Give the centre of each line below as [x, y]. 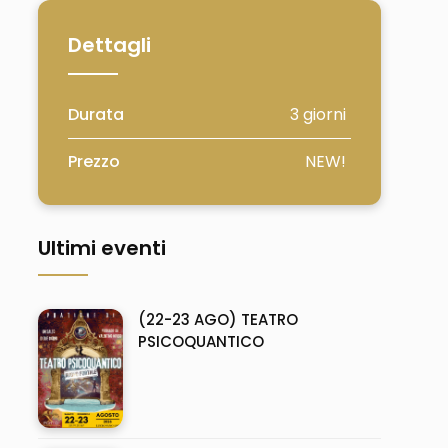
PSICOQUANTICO [200, 341]
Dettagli [109, 45]
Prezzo [93, 161]
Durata [95, 114]
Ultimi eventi [101, 248]
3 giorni [317, 114]
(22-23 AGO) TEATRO [217, 319]
